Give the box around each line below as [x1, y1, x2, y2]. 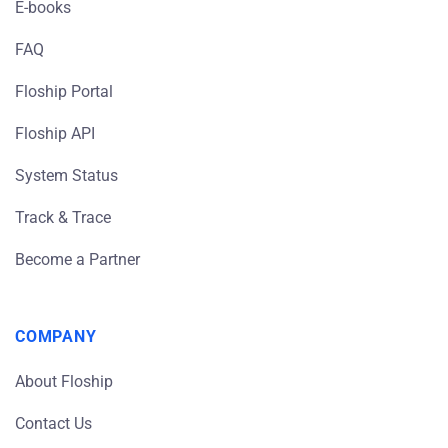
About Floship [15, 371, 113, 391]
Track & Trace [15, 207, 111, 227]
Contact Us [15, 413, 92, 433]
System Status [15, 165, 118, 185]
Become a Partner [15, 249, 140, 269]
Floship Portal [15, 81, 113, 101]
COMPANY [15, 326, 97, 346]
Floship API [15, 123, 95, 143]
